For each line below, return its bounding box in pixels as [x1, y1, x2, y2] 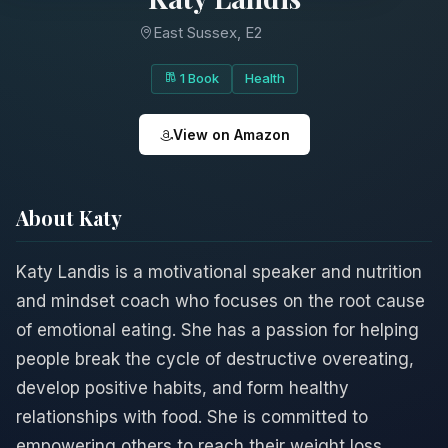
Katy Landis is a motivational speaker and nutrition [16, 262, 422, 283]
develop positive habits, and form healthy [16, 378, 349, 399]
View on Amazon [172, 126, 290, 144]
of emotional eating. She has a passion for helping [16, 320, 419, 341]
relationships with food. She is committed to [16, 407, 368, 428]
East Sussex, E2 [152, 22, 262, 42]
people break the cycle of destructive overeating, [16, 349, 414, 370]
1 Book [176, 70, 219, 87]
